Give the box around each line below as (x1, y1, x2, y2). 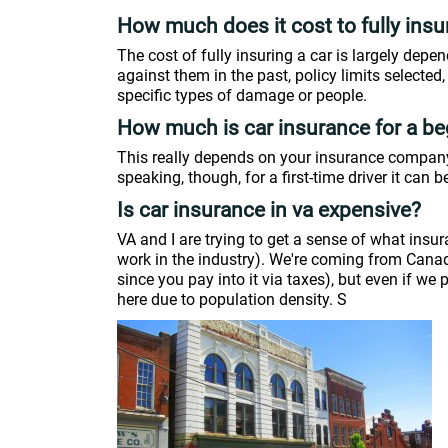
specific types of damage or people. (117, 86, 367, 105)
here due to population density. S (117, 290, 347, 309)
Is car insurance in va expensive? (117, 198, 421, 222)
